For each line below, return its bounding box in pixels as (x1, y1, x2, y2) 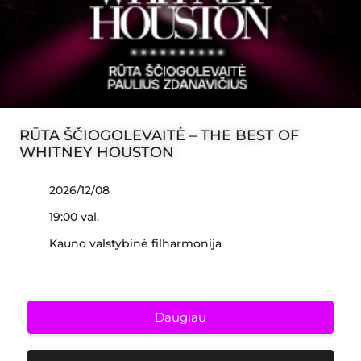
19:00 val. (49, 210, 99, 224)
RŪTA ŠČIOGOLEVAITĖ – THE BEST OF (19, 127, 299, 144)
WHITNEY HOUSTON (19, 143, 174, 161)
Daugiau (155, 309, 206, 325)
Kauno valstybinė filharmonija (49, 236, 222, 251)
